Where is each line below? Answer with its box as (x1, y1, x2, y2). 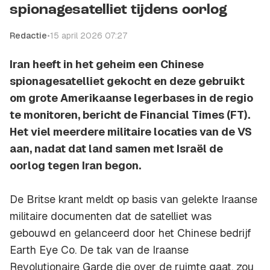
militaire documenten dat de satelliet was (10, 209, 212, 224)
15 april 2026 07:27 (50, 30, 127, 42)
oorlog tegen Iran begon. (10, 159, 141, 173)
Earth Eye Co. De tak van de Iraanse (10, 243, 189, 257)
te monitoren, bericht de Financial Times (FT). (10, 108, 250, 122)
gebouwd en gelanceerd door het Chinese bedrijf (10, 226, 251, 240)
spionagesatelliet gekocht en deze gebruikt (10, 74, 245, 89)
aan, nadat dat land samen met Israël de (10, 142, 223, 156)
